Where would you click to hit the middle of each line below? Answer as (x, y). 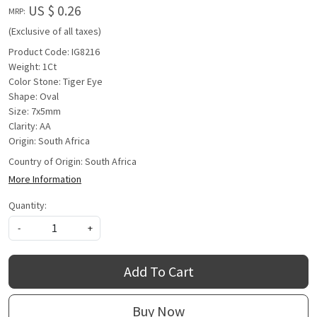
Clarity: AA (30, 126)
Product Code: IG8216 (54, 52)
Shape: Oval (34, 97)
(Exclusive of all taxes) (55, 31)
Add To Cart (158, 272)
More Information (45, 179)
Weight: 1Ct (33, 67)
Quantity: (28, 206)
